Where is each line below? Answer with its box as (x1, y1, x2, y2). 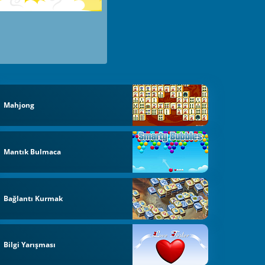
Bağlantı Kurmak (4, 193, 63, 203)
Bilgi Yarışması (4, 240, 56, 250)
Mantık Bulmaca (4, 146, 62, 157)
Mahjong (4, 100, 35, 111)
